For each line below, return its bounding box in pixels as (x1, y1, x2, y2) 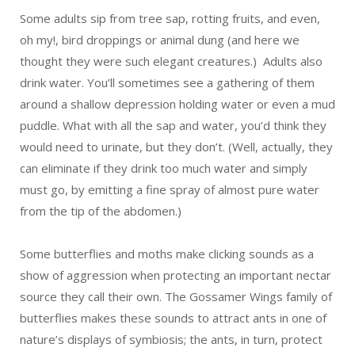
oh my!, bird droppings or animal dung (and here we (20, 32, 300, 48)
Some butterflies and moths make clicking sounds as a (20, 246, 314, 262)
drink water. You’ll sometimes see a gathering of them (20, 74, 315, 91)
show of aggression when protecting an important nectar (20, 267, 331, 284)
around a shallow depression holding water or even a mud (20, 96, 335, 113)
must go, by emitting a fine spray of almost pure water (20, 181, 319, 198)
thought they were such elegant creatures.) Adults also (20, 53, 323, 70)
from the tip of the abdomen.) (20, 203, 181, 219)
